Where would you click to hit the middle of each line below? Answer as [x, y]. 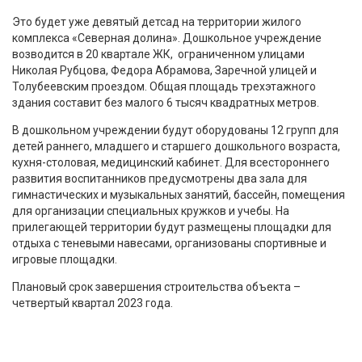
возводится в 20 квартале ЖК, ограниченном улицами [158, 54]
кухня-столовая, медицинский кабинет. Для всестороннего [171, 162]
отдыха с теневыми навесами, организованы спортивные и [169, 243]
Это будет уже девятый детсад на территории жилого [157, 21]
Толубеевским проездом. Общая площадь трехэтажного [164, 86]
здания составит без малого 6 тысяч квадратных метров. [166, 102]
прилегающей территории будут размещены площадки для [172, 227]
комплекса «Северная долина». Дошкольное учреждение [167, 38]
